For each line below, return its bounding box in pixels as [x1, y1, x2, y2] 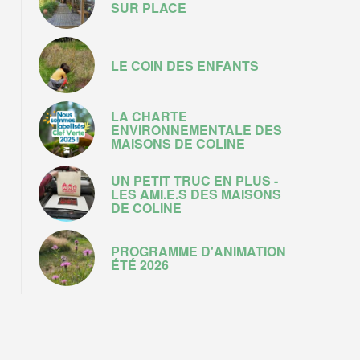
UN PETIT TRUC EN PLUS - [111, 170, 278, 190]
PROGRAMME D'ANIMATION [111, 242, 286, 260]
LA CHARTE [111, 106, 187, 125]
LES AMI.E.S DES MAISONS [111, 184, 281, 203]
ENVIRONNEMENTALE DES [111, 120, 282, 139]
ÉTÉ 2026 [111, 256, 169, 274]
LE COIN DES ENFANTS [111, 55, 259, 75]
